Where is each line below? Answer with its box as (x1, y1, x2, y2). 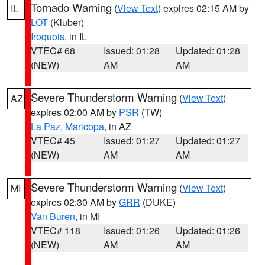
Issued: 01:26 (103, 224, 160, 237)
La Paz (31, 119, 60, 133)
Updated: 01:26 (176, 224, 241, 237)
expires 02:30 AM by (31, 195, 119, 209)
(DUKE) (140, 195, 176, 209)
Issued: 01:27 (103, 134, 160, 147)
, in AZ (104, 119, 131, 133)
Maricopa (65, 119, 104, 133)
